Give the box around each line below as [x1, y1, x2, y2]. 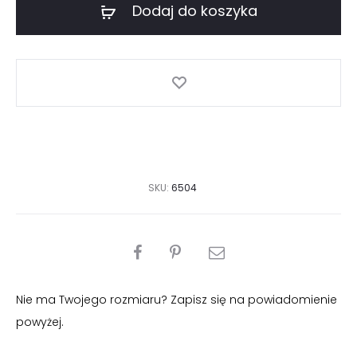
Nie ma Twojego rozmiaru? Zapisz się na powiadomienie [16, 292, 337, 308]
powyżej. [16, 314, 64, 331]
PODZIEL [131, 243, 163, 256]
